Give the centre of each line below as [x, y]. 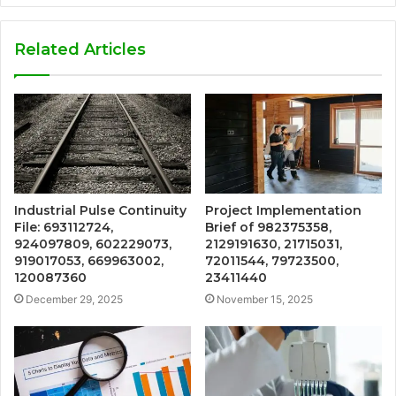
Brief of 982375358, [268, 227]
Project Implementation [283, 210]
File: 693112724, [64, 227]
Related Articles [80, 50]
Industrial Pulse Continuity [100, 210]
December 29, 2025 [74, 299]
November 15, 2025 [265, 299]
